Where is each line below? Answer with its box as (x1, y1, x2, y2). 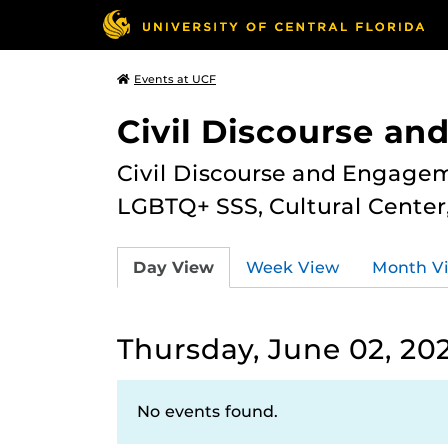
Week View (246, 257, 340, 277)
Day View (133, 257, 214, 277)
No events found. (137, 402, 278, 421)
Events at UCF (134, 72, 216, 86)
